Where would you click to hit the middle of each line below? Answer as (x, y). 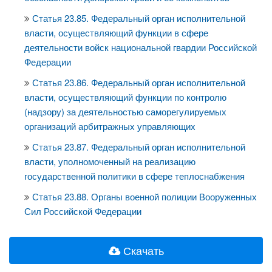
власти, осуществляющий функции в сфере (116, 32)
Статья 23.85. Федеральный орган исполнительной (139, 18)
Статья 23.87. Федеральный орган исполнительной (139, 147)
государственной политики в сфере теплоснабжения (134, 176)
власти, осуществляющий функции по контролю (125, 97)
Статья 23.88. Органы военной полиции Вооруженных (144, 196)
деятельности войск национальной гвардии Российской (141, 47)
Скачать (142, 250)
